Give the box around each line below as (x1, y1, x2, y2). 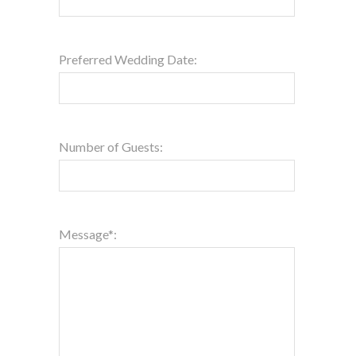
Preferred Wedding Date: (59, 52, 197, 67)
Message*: (59, 226, 117, 242)
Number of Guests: (59, 139, 163, 154)
